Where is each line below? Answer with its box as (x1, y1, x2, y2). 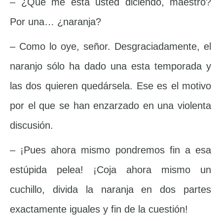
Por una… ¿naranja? (10, 16, 101, 28)
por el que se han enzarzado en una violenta (10, 100, 211, 111)
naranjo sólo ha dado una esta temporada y (10, 61, 211, 72)
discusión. (10, 120, 53, 131)
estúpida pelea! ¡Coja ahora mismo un (10, 164, 211, 176)
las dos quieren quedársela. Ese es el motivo (10, 80, 211, 92)
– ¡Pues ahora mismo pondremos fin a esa (10, 145, 211, 156)
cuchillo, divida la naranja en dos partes (10, 184, 211, 195)
